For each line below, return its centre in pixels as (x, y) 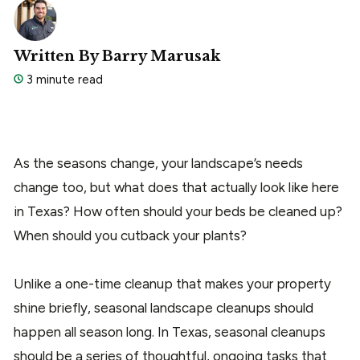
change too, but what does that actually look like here (176, 187)
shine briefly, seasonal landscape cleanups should (164, 307)
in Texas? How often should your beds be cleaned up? (178, 211)
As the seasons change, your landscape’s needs (158, 163)
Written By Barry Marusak (117, 56)
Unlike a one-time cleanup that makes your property (172, 283)
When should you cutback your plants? (132, 235)
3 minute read (63, 79)
